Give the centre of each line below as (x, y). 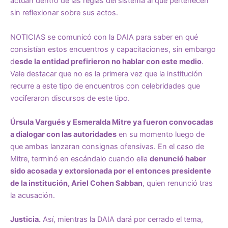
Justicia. (25, 220)
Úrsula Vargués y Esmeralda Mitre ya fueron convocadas (112, 122)
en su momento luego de (161, 134)
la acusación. (33, 195)
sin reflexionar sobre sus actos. (64, 13)
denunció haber (178, 159)
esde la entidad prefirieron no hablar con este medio (108, 61)
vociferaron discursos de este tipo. (70, 98)
